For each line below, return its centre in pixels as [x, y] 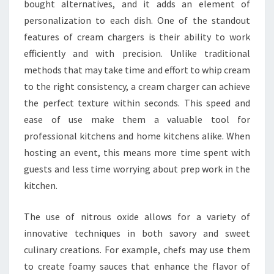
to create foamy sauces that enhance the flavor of [137, 266]
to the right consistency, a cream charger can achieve [137, 86]
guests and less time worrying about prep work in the [137, 169]
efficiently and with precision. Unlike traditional [137, 53]
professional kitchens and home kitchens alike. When [137, 136]
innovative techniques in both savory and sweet [137, 233]
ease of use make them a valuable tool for [137, 119]
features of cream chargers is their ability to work [137, 37]
